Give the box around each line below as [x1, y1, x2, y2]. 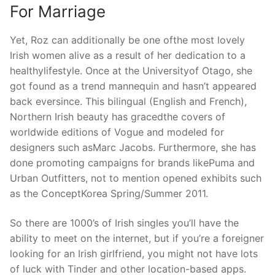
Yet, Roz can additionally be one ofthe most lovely [10, 34, 245, 47]
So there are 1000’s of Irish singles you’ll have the [10, 216, 239, 229]
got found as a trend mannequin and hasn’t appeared [10, 80, 257, 93]
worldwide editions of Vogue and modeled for [10, 126, 224, 139]
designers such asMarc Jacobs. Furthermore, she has [10, 141, 256, 154]
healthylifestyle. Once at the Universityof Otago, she [10, 64, 252, 77]
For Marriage [10, 2, 106, 21]
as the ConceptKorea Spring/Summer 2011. [10, 187, 208, 200]
